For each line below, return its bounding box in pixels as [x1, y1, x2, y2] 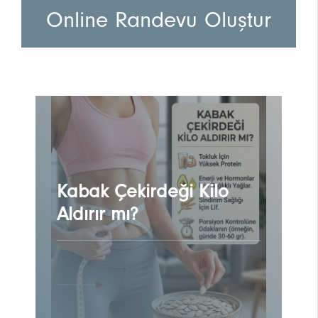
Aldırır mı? [57, 204, 138, 226]
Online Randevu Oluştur [46, 7, 271, 33]
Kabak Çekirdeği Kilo [57, 181, 229, 203]
